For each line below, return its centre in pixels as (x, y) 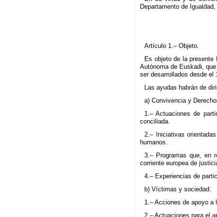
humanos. (154, 142)
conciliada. (155, 122)
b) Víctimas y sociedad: (178, 189)
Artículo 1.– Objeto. (172, 46)
